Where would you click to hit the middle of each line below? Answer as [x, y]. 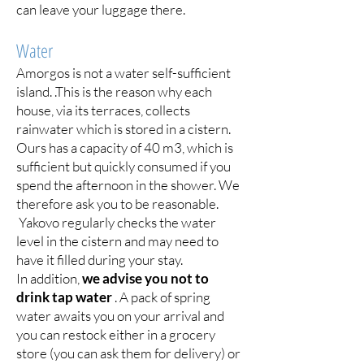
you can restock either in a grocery [116, 334]
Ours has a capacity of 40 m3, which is [125, 147]
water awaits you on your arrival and [120, 316]
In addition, [49, 278]
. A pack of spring [161, 297]
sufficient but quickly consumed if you [123, 166]
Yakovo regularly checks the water [116, 222]
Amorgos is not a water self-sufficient [123, 73]
